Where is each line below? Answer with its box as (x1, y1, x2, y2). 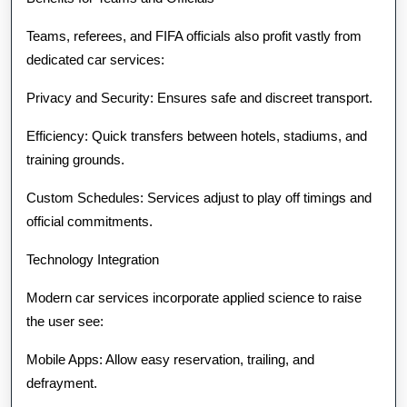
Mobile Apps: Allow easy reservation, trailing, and (26, 352, 314, 367)
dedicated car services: (26, 52, 164, 67)
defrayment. (26, 375, 97, 391)
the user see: (26, 313, 104, 329)
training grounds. (26, 152, 124, 167)
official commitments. (26, 213, 153, 229)
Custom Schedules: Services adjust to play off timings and (26, 190, 372, 205)
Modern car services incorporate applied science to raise (26, 290, 362, 305)
